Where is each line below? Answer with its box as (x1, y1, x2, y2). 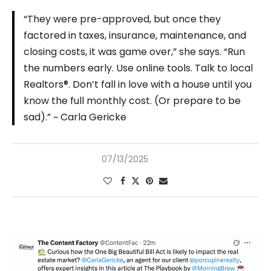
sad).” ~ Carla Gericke (24, 109, 126, 124)
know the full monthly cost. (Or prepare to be (24, 93, 241, 108)
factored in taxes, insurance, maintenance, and (24, 28, 246, 42)
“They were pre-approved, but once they (24, 11, 221, 26)
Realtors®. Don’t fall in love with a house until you (24, 77, 252, 91)
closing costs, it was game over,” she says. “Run (24, 44, 245, 59)
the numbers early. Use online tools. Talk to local (24, 60, 253, 75)
